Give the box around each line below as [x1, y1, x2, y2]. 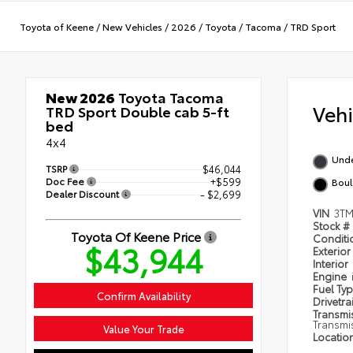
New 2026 [46, 87, 115, 108]
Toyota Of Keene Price [70, 227, 204, 246]
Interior [313, 256, 351, 271]
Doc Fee [46, 174, 87, 188]
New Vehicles [102, 19, 162, 33]
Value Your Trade [102, 321, 184, 336]
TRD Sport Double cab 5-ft [46, 101, 229, 122]
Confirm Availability [96, 288, 191, 303]
